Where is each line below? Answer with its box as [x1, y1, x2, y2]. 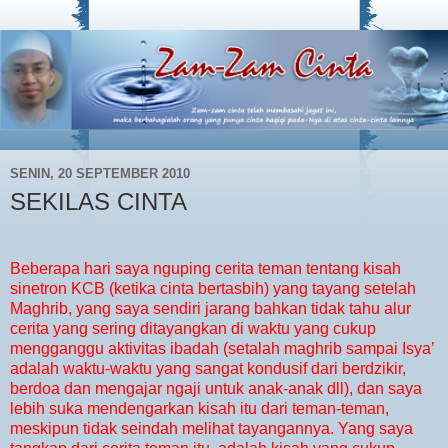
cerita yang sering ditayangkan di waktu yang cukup [10, 320, 376, 338]
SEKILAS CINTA [10, 187, 187, 215]
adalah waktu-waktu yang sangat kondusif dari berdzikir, [10, 360, 406, 378]
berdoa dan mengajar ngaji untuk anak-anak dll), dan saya [10, 380, 422, 398]
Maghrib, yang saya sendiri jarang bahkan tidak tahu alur [10, 300, 411, 318]
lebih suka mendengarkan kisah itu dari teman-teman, [10, 400, 389, 418]
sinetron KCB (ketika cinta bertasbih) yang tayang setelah [10, 280, 416, 298]
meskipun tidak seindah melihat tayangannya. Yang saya [10, 420, 413, 438]
